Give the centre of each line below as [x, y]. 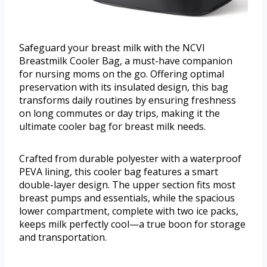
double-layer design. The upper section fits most [127, 184]
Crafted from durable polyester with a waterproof [130, 158]
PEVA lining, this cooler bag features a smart [119, 171]
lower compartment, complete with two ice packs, [129, 211]
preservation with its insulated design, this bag [124, 87]
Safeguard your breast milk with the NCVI [112, 47]
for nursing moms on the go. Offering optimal [122, 74]
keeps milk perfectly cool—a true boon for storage [132, 224]
